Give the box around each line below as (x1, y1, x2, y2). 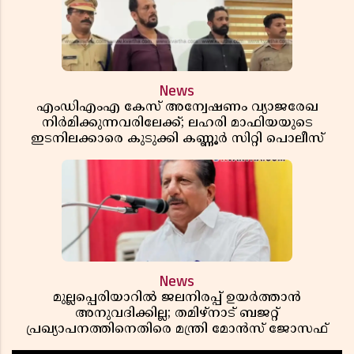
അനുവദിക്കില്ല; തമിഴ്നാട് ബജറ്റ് (75, 305, 279, 322)
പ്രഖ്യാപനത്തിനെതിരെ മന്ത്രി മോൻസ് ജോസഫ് (26, 321, 328, 337)
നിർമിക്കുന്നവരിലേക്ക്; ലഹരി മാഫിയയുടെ (41, 115, 313, 131)
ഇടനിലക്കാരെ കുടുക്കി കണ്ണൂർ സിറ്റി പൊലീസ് (30, 130, 324, 147)
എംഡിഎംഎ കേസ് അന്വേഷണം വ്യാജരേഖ (36, 99, 318, 115)
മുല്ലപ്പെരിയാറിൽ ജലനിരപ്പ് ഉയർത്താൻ (53, 289, 301, 306)
